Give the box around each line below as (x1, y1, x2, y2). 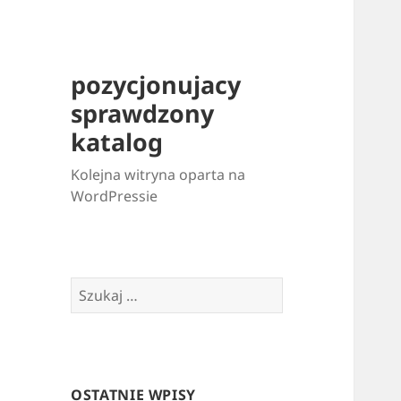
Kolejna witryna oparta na (71, 165, 246, 185)
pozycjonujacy (71, 68, 242, 102)
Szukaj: (70, 277, 120, 298)
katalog (71, 125, 164, 159)
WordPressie (71, 186, 158, 207)
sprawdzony (71, 97, 215, 131)
